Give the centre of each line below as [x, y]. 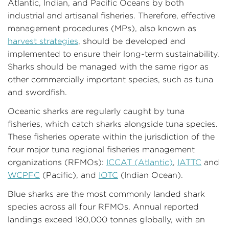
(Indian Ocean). [151, 175]
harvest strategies [43, 41]
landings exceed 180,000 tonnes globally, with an [106, 219]
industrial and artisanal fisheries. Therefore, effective [111, 15]
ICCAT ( [122, 162]
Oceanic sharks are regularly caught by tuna [96, 111]
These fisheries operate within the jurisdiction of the [111, 136]
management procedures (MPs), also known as [102, 28]
